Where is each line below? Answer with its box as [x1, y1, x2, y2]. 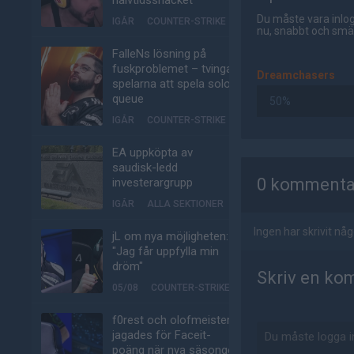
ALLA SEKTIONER [147, 198, 224, 209]
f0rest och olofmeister [112, 313, 231, 327]
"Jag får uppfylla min [112, 244, 219, 258]
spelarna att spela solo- [112, 77, 235, 91]
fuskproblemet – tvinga [112, 62, 232, 76]
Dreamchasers [257, 69, 335, 81]
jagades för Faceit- [112, 328, 211, 342]
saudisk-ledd [112, 160, 178, 175]
